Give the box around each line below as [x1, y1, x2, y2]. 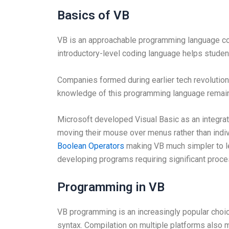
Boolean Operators [57, 141, 124, 151]
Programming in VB [57, 179, 165, 194]
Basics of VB [57, 8, 129, 22]
